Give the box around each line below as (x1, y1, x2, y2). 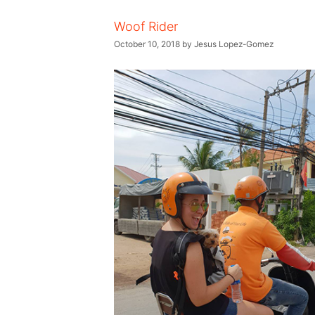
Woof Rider (114, 19, 178, 34)
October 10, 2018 (114, 38, 180, 49)
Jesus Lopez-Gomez (194, 38, 274, 49)
